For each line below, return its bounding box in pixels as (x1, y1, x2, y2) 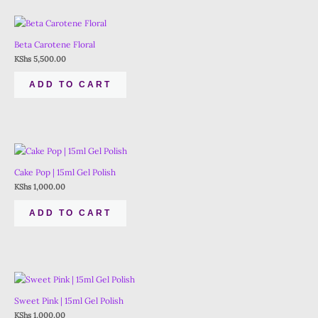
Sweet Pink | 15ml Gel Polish (14, 295, 124, 306)
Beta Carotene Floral (14, 38, 95, 50)
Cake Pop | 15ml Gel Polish (14, 167, 116, 178)
